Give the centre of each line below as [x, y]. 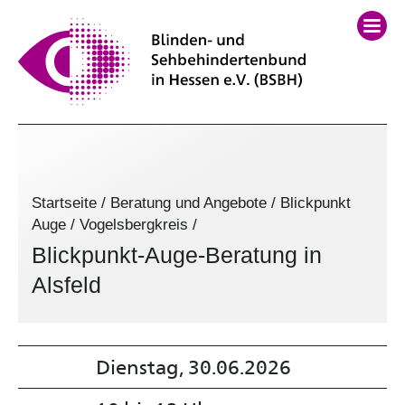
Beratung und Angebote [188, 203]
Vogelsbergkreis [134, 225]
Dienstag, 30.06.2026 [193, 366]
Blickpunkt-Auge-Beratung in [177, 255]
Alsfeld [66, 285]
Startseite [64, 203]
